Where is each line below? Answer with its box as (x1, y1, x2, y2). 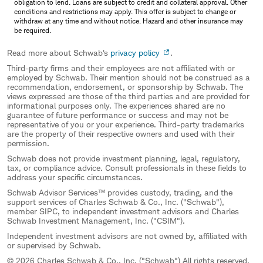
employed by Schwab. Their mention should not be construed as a (7, 72, 250, 82)
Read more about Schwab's (7, 47, 110, 58)
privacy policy (110, 47, 160, 58)
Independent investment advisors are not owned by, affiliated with (7, 230, 247, 241)
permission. (7, 137, 49, 148)
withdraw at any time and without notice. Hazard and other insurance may (14, 16, 243, 25)
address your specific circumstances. (7, 171, 143, 182)
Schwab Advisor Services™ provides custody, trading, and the (7, 187, 232, 197)
